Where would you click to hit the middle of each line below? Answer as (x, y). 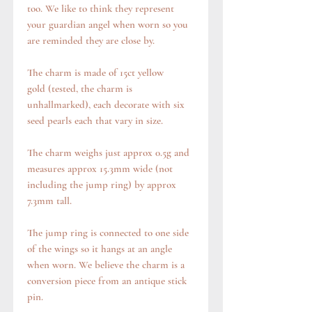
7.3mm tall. (49, 200)
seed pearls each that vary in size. (95, 120)
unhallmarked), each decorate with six (106, 104)
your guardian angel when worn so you (108, 24)
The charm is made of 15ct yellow (95, 72)
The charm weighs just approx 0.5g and (108, 152)
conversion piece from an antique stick (107, 280)
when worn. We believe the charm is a (106, 264)
